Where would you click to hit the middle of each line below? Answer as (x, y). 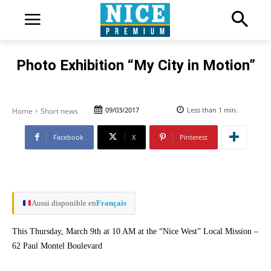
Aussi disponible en (64, 203)
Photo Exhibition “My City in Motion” (135, 65)
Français (111, 203)
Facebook (68, 137)
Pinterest (193, 137)
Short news (59, 111)
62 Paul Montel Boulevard (57, 246)
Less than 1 (204, 109)
